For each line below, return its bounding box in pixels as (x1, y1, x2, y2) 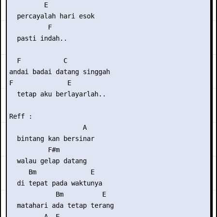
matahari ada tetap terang (9, 201, 114, 209)
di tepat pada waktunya (9, 179, 102, 187)
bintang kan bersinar (9, 135, 94, 142)
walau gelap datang (9, 157, 87, 165)
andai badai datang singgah (9, 68, 110, 76)
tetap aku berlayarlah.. (9, 90, 106, 98)
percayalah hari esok (9, 12, 94, 20)
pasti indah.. (9, 34, 67, 42)
